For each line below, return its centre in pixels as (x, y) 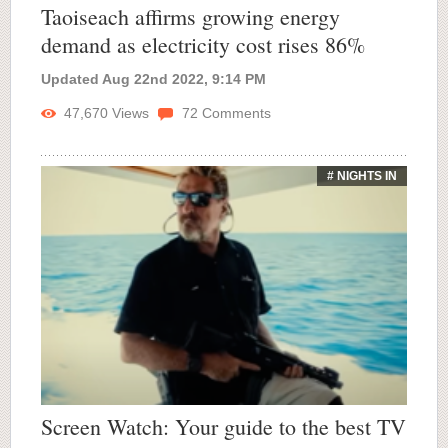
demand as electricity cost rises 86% (203, 45)
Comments (234, 113)
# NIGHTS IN (362, 176)
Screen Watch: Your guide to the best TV (223, 426)
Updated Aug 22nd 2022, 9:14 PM (153, 79)
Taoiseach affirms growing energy (190, 17)
